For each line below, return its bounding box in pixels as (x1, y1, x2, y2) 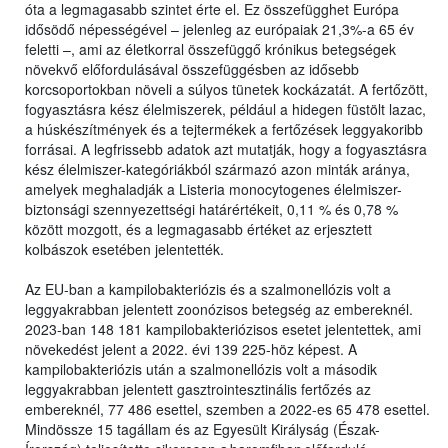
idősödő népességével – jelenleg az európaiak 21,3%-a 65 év (25, 19, 414, 40)
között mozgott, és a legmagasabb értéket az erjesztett (25, 219, 372, 240)
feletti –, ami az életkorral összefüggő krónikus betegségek (25, 39, 396, 60)
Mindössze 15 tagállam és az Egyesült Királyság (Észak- (25, 419, 380, 440)
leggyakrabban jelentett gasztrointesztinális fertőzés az (25, 379, 371, 400)
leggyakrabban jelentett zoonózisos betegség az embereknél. (25, 299, 413, 320)
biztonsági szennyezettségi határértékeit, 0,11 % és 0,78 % (25, 199, 398, 220)
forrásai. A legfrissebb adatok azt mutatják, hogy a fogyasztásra (25, 139, 427, 160)
